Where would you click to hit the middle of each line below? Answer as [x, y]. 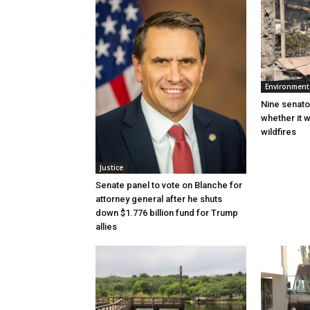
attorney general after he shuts [159, 199]
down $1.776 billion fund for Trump [167, 212]
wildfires [279, 131]
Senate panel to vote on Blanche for [169, 185]
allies [106, 226]
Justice [111, 167]
